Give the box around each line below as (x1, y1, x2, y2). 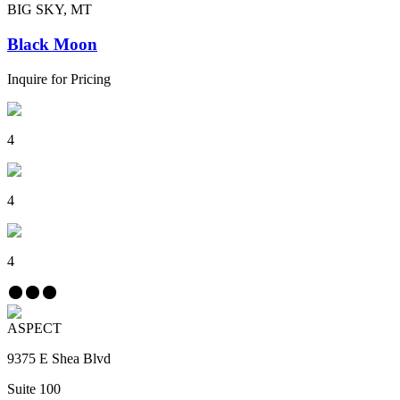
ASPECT (7, 320, 62, 336)
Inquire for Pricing (7, 71, 111, 87)
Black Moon (7, 34, 97, 54)
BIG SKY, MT (7, 2, 92, 18)
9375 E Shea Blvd (7, 350, 111, 366)
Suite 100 (7, 380, 61, 396)
